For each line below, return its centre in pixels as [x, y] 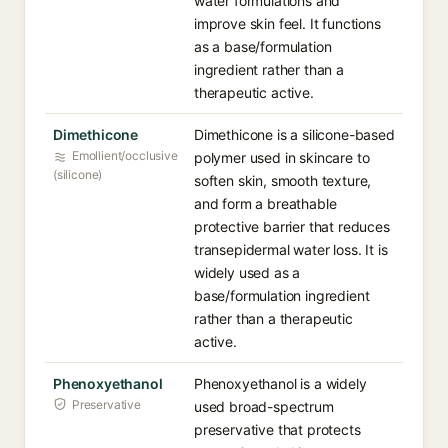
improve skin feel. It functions [287, 23]
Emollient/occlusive [125, 155]
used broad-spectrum [264, 406]
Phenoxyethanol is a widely [280, 383]
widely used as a [247, 272]
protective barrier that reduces [292, 226]
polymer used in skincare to [282, 157]
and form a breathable [265, 203]
